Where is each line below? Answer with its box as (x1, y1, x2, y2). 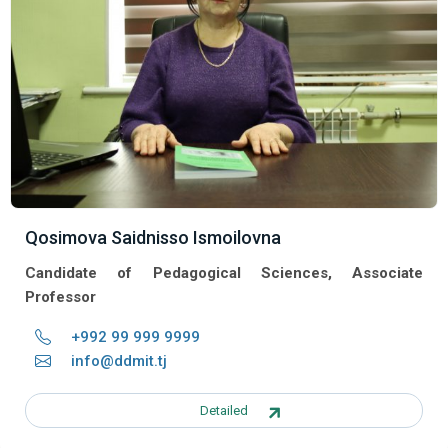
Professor (25, 287, 96, 306)
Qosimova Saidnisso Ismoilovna (25, 226, 281, 248)
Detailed (200, 402, 248, 418)
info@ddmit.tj (71, 351, 167, 370)
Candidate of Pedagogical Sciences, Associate (25, 263, 423, 282)
